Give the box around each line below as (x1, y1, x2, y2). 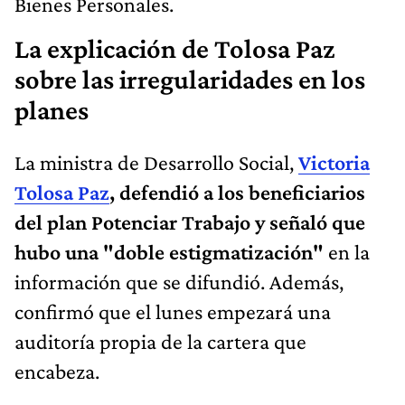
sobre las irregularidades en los (14, 64, 365, 96)
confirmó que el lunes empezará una (14, 299, 331, 325)
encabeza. (14, 359, 99, 384)
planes (14, 95, 89, 127)
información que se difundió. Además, (14, 269, 344, 295)
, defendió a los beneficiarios (109, 180, 365, 205)
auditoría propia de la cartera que (14, 329, 306, 354)
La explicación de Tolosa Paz (14, 33, 335, 65)
